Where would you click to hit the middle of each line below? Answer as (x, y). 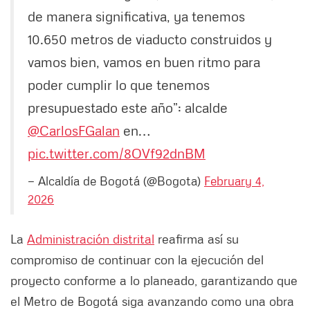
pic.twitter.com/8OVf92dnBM (117, 153)
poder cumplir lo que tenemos (119, 85)
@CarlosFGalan (74, 130)
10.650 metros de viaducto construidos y (150, 39)
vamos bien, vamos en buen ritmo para (144, 62)
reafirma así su (197, 239)
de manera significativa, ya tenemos (136, 16)
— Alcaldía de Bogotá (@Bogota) (116, 181)
